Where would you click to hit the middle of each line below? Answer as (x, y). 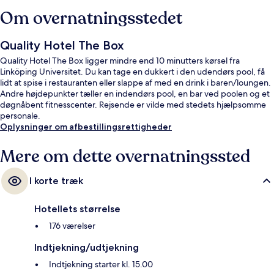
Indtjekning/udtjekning (87, 248)
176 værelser (72, 226)
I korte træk (56, 181)
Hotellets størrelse (77, 209)
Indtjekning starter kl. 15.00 (101, 265)
